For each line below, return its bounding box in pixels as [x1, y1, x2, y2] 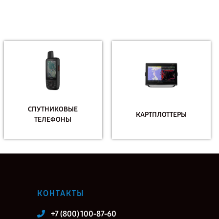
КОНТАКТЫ [37, 189, 85, 198]
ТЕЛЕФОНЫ [34, 115, 72, 124]
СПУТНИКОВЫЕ [28, 105, 78, 113]
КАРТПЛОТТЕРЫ [136, 110, 187, 119]
